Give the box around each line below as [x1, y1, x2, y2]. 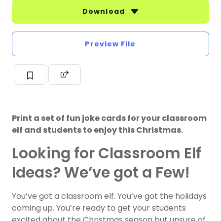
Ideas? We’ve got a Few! [12, 162, 190, 183]
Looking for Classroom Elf [12, 143, 201, 164]
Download [82, 6, 127, 16]
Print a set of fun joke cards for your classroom [12, 112, 207, 124]
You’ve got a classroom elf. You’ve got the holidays [12, 190, 207, 202]
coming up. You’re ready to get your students [12, 202, 186, 214]
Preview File [85, 39, 136, 49]
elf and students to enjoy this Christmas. [12, 124, 183, 136]
